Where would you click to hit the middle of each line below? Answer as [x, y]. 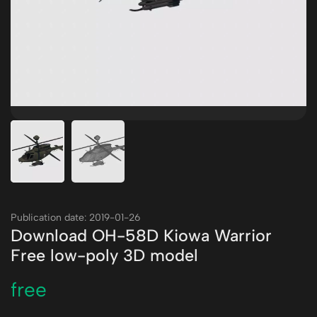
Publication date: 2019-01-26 [75, 218]
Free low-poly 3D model [104, 255]
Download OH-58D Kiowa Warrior [141, 236]
